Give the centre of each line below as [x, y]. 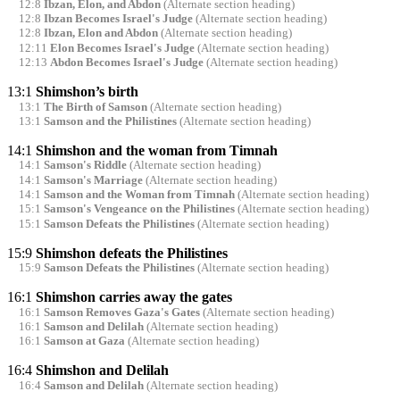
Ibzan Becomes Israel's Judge [118, 19]
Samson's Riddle [85, 166]
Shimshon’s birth [87, 91]
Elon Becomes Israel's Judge [122, 48]
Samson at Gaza [84, 342]
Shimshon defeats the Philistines [132, 253]
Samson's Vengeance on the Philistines [139, 209]
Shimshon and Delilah [102, 371]
